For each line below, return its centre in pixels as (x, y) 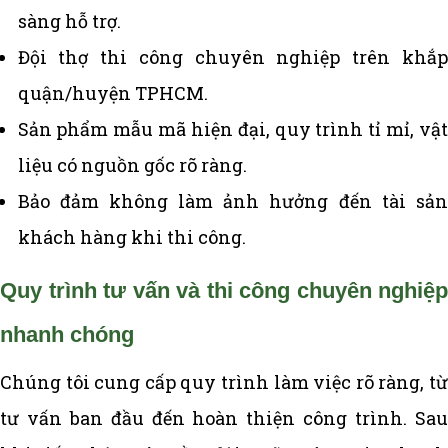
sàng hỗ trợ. (69, 20)
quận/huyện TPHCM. (112, 92)
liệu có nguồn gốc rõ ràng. (132, 164)
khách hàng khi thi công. (131, 236)
